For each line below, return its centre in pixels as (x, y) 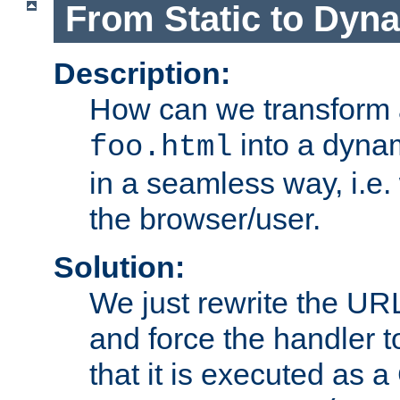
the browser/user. (205, 218)
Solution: (119, 267)
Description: (142, 73)
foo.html (161, 147)
